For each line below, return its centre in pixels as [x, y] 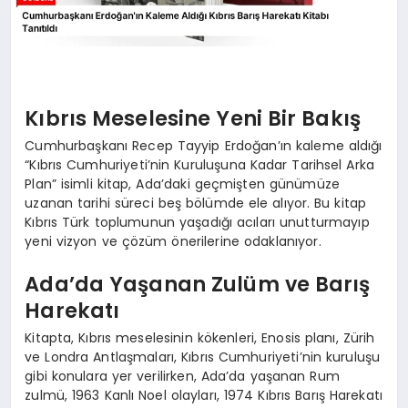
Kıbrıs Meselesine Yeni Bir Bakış [193, 119]
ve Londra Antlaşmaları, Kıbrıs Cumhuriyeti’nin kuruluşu [203, 357]
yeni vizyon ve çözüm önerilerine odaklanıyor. [173, 241]
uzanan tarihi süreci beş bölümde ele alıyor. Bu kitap [196, 203]
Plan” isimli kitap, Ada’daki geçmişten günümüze [183, 184]
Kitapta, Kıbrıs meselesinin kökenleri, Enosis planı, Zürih [200, 337]
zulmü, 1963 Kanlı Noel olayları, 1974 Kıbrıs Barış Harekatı [204, 395]
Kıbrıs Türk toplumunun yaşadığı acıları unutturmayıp [197, 222]
